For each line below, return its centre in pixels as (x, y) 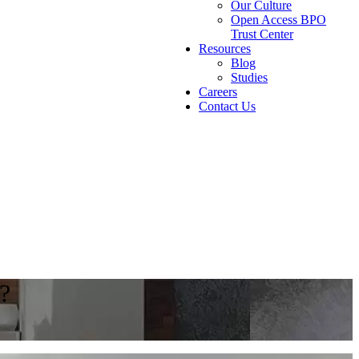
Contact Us (228, 106)
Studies (250, 77)
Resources (225, 48)
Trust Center (262, 34)
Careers (218, 91)
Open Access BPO (279, 19)
